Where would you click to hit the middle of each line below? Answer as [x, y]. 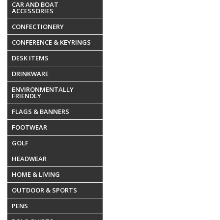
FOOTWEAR [29, 127]
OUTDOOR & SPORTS [44, 190]
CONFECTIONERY [38, 27]
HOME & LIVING [36, 175]
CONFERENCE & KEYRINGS [51, 42]
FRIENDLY [27, 96]
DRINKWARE [30, 74]
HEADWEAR [29, 159]
